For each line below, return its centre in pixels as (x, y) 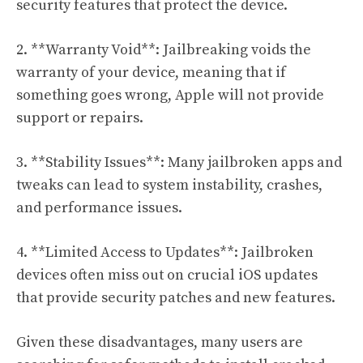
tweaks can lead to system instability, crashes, (169, 185)
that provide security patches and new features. (176, 297)
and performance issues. (99, 207)
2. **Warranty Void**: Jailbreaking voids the (164, 49)
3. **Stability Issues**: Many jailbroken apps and (179, 162)
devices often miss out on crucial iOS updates (167, 275)
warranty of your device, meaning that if (151, 72)
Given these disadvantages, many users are (160, 342)
